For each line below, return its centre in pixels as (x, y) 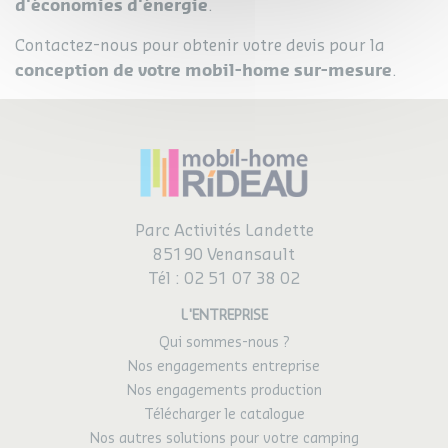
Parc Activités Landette (224, 231)
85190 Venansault (224, 255)
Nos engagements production (224, 391)
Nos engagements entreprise (224, 367)
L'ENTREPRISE (224, 316)
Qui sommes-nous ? (224, 343)
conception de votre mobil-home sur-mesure (203, 69)
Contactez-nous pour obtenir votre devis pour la (200, 45)
